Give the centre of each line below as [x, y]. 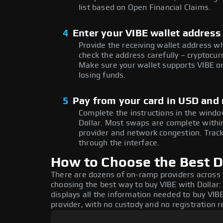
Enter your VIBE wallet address [147, 34]
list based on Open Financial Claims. [145, 8]
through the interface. [119, 143]
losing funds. [102, 75]
